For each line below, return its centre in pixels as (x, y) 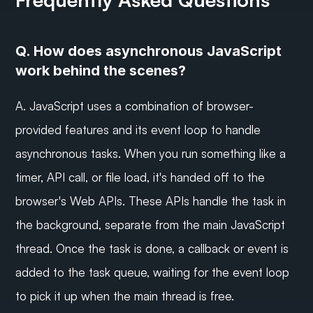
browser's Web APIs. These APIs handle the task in (151, 201)
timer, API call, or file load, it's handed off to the (140, 177)
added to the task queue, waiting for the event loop (153, 272)
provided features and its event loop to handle (138, 130)
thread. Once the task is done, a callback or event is (152, 249)
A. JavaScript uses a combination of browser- (135, 106)
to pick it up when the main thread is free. (125, 296)
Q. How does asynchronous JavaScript (149, 51)
